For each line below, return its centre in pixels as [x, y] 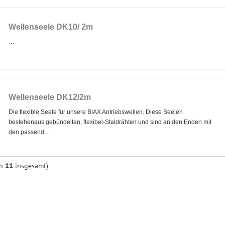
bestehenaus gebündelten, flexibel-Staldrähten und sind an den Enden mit [110, 122]
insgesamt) [31, 166]
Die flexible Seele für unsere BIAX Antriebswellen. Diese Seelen [95, 112]
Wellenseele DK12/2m [49, 97]
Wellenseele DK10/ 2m [50, 27]
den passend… [29, 132]
